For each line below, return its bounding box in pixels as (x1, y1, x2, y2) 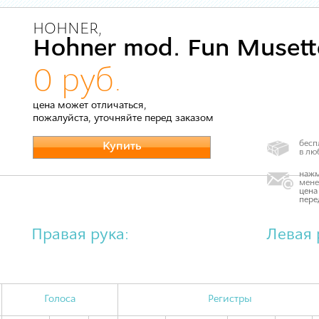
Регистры (207, 294, 252, 305)
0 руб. (33, 67, 122, 98)
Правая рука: (31, 227, 129, 244)
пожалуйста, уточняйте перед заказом (33, 113, 214, 124)
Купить (102, 140, 142, 152)
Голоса (44, 294, 75, 305)
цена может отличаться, (33, 100, 147, 111)
